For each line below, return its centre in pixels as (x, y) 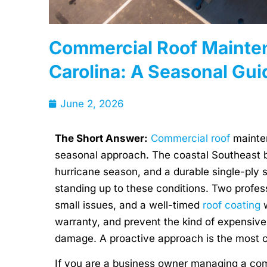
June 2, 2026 (92, 103)
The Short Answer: (101, 138)
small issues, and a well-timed (129, 205)
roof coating (232, 205)
